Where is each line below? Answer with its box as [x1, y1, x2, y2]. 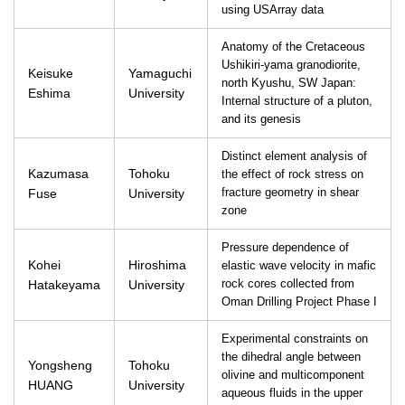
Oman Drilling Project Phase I [221, 296, 377, 308]
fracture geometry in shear [221, 186, 359, 199]
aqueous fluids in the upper [221, 387, 363, 400]
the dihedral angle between [221, 351, 361, 363]
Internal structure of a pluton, [221, 95, 372, 108]
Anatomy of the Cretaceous [221, 41, 365, 53]
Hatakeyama [28, 278, 100, 292]
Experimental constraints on [221, 333, 368, 345]
